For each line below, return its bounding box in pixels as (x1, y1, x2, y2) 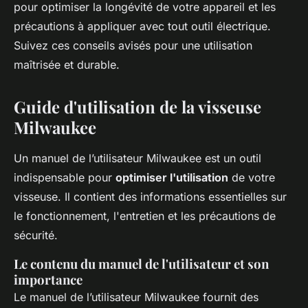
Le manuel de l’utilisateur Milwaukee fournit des (14, 290, 258, 305)
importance (14, 271, 82, 289)
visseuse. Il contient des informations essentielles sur (14, 190, 287, 204)
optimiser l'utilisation (115, 170, 228, 185)
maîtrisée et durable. (14, 58, 120, 72)
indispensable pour (14, 170, 115, 185)
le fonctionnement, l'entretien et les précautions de (14, 209, 276, 223)
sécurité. (14, 228, 58, 243)
